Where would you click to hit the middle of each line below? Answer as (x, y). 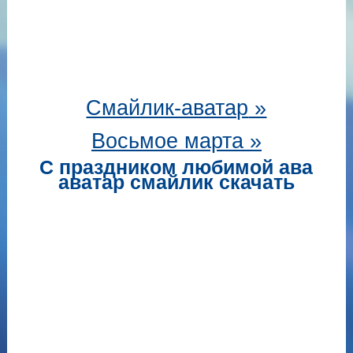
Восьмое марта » (176, 141)
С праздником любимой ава (176, 167)
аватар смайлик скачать (176, 182)
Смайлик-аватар (167, 108)
